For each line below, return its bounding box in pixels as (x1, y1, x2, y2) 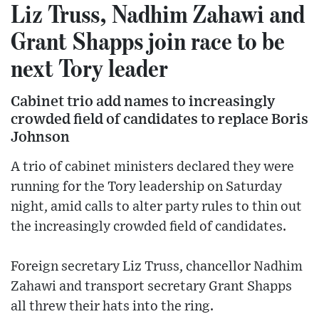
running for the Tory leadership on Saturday (11, 179, 282, 194)
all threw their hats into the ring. (11, 299, 214, 313)
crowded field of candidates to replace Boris (11, 111, 308, 127)
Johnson (11, 129, 70, 145)
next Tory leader (11, 52, 168, 83)
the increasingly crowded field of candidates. (11, 219, 286, 234)
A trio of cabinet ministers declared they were (11, 159, 294, 174)
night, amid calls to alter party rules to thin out (11, 199, 302, 214)
